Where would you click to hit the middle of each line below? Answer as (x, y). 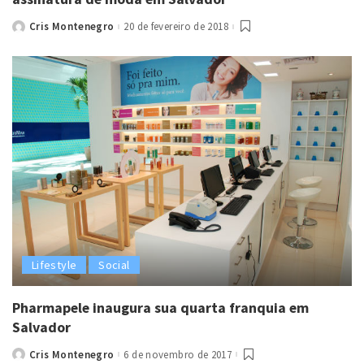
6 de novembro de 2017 (178, 354)
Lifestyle (54, 264)
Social (114, 264)
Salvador (41, 327)
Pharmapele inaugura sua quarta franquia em (160, 307)
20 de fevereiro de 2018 (176, 27)
